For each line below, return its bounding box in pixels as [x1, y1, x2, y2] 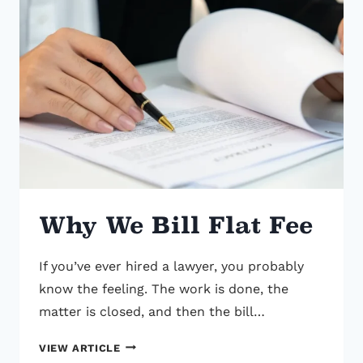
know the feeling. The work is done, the [39, 280, 288, 297]
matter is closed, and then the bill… [39, 303, 265, 319]
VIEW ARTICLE [39, 341, 121, 354]
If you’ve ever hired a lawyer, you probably [39, 258, 304, 274]
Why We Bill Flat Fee [39, 211, 321, 239]
